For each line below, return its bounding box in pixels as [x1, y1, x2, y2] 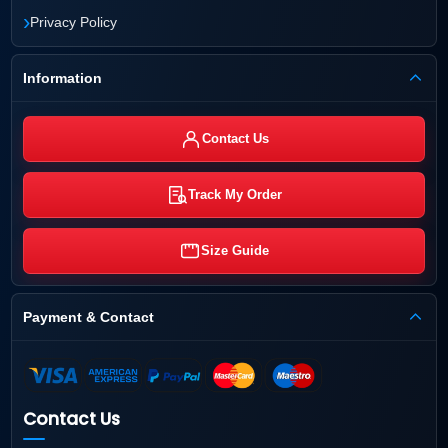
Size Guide [201, 242, 269, 258]
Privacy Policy [30, 13, 117, 30]
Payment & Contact [23, 308, 154, 325]
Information [23, 69, 102, 86]
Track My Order [188, 186, 282, 202]
